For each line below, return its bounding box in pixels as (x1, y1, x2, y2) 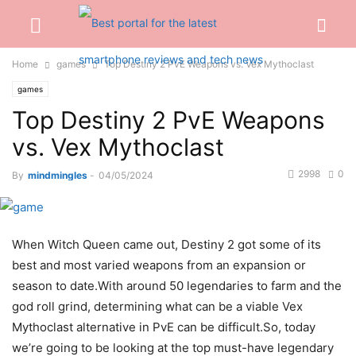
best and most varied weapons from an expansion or (12, 257, 306, 273)
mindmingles (28, 169, 87, 181)
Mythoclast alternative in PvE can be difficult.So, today (12, 319, 315, 335)
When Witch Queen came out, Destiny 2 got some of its (12, 237, 321, 253)
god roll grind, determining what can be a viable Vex (12, 299, 303, 315)
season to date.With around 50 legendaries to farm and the (12, 278, 342, 294)
